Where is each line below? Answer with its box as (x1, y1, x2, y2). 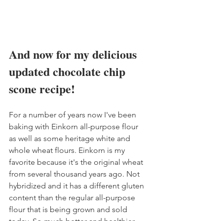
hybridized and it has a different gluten (9, 181, 146, 190)
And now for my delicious (9, 45, 140, 63)
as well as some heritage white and (9, 134, 132, 143)
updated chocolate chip (9, 63, 128, 80)
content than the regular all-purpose (9, 193, 137, 202)
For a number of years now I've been (9, 110, 138, 119)
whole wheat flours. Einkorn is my (9, 146, 127, 155)
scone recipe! (9, 80, 75, 97)
